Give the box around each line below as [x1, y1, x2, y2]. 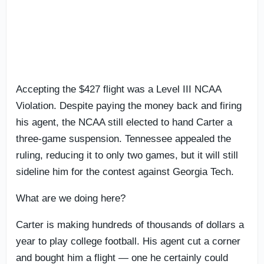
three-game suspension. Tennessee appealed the [16, 133, 231, 144]
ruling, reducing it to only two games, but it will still [16, 149, 238, 161]
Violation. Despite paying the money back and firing [16, 100, 242, 111]
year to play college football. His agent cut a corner [16, 235, 240, 247]
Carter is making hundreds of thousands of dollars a [16, 219, 244, 230]
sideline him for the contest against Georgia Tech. [16, 166, 234, 177]
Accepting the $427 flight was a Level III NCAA [16, 83, 221, 95]
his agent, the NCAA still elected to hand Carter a [16, 116, 232, 128]
